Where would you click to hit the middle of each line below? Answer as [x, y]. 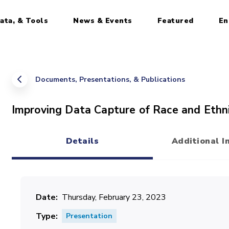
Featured [175, 20]
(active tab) [106, 152]
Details [82, 141]
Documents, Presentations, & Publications [110, 79]
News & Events [103, 20]
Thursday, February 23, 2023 [114, 197]
